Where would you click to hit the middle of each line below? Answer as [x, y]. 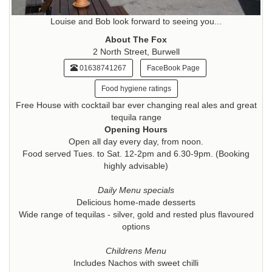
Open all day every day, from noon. [136, 141]
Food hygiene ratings [136, 88]
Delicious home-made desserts [136, 202]
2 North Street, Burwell [136, 51]
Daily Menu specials [136, 190]
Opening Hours [136, 129]
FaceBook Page [173, 68]
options [136, 226]
